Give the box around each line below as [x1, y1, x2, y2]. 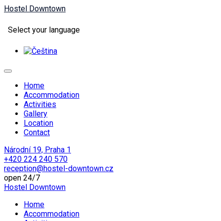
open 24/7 [4, 173, 40, 183]
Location [24, 118, 53, 128]
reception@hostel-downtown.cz [4, 164, 113, 173]
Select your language [8, 25, 80, 35]
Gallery [24, 109, 47, 118]
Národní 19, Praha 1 [4, 145, 71, 154]
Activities [24, 100, 56, 109]
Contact [24, 128, 50, 137]
